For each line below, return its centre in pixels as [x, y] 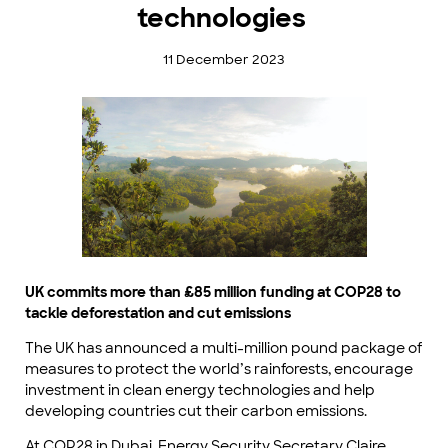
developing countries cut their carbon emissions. [197, 411]
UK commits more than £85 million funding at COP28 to [213, 292]
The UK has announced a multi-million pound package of [223, 348]
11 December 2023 [224, 60]
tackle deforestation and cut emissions [158, 313]
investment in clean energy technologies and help [200, 390]
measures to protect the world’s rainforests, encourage [219, 369]
